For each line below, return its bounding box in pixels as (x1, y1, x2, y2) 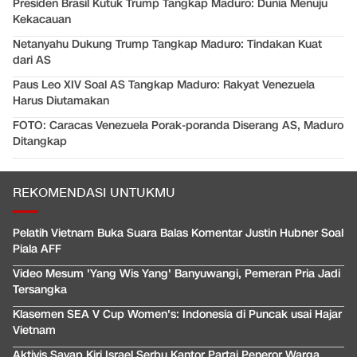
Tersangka (13, 281, 67, 297)
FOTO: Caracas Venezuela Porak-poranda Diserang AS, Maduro (13, 117, 343, 133)
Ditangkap (13, 133, 67, 149)
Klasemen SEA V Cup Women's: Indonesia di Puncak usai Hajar (13, 306, 342, 322)
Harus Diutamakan (13, 92, 109, 108)
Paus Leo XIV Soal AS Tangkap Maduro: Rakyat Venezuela (13, 76, 315, 92)
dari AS (13, 52, 51, 68)
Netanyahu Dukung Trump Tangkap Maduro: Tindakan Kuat (13, 36, 322, 52)
